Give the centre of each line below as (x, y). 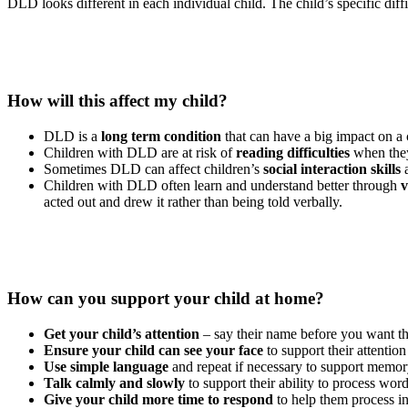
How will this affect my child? (117, 100)
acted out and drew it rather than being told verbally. (193, 201)
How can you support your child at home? (166, 299)
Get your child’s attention (122, 334)
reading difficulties (293, 152)
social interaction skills (332, 168)
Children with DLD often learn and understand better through (222, 185)
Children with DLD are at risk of (140, 152)
